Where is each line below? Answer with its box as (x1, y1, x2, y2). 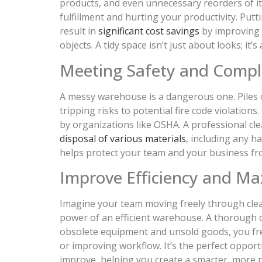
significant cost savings (98, 25, 199, 38)
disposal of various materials (60, 132, 186, 145)
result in (60, 25, 98, 38)
